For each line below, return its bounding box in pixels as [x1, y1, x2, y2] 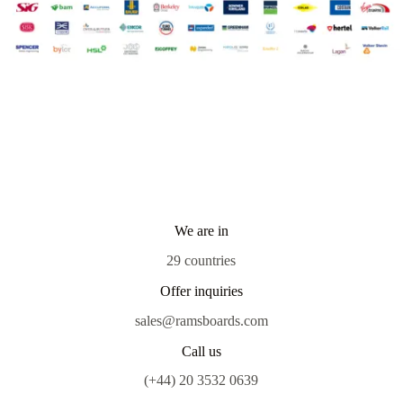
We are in [174, 223, 228, 239]
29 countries [166, 252, 237, 268]
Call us [181, 343, 221, 359]
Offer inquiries [159, 282, 243, 299]
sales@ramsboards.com [134, 312, 268, 328]
